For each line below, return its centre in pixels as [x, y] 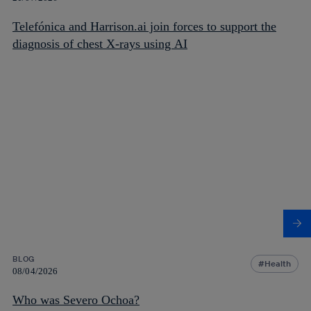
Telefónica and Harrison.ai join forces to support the [144, 26]
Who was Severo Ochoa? [76, 300]
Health [278, 263]
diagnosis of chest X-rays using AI [100, 43]
